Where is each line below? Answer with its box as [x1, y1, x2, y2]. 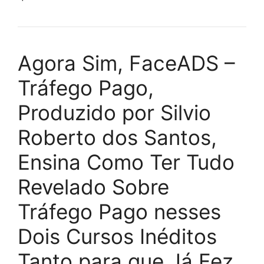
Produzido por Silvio [18, 100, 211, 125]
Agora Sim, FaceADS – [18, 50, 235, 75]
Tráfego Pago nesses [18, 199, 221, 224]
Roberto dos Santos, [18, 124, 217, 150]
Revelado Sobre [18, 174, 169, 199]
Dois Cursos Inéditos [18, 223, 217, 249]
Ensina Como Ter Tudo [18, 149, 235, 174]
